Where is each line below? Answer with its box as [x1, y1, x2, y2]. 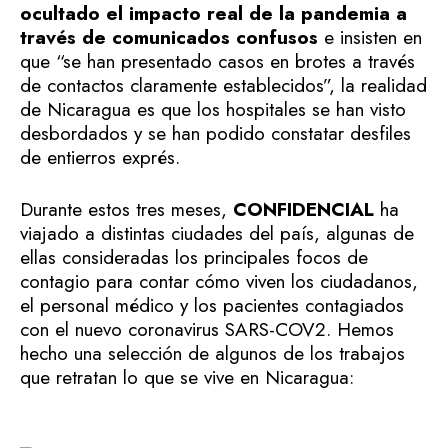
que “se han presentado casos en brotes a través [20, 47, 415, 75]
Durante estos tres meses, [20, 196, 233, 223]
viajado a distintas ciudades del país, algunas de [20, 220, 414, 247]
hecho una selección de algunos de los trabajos [20, 340, 405, 367]
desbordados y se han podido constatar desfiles [20, 119, 411, 147]
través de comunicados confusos [20, 23, 318, 51]
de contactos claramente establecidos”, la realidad [20, 71, 427, 99]
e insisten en [318, 23, 422, 51]
